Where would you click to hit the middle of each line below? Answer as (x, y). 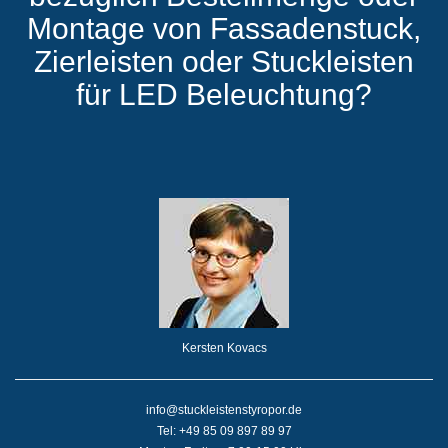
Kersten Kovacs (224, 347)
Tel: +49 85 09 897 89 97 (224, 430)
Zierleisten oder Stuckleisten (224, 61)
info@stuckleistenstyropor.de (224, 409)
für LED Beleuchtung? (224, 94)
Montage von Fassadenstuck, (224, 28)
